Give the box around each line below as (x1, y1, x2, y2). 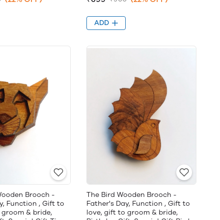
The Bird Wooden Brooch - (86, 191, 176, 199)
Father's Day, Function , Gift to (86, 199, 190, 208)
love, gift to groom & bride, (86, 208, 178, 217)
